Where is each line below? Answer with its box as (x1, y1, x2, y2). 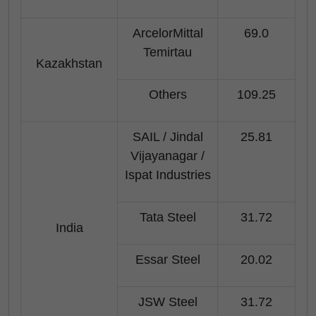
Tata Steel (139, 210, 196, 224)
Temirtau (143, 45, 192, 59)
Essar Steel (135, 253, 200, 267)
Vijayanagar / (130, 149, 205, 163)
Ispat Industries (124, 168, 211, 182)
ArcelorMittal (132, 26, 203, 40)
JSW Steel (138, 295, 197, 309)
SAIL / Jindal (132, 130, 203, 144)
